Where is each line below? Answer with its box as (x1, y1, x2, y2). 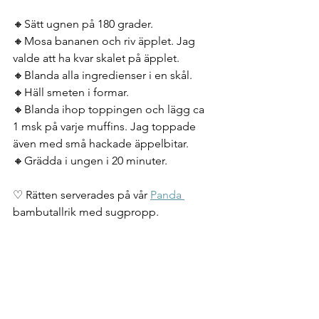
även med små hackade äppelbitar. (13, 136, 189, 150)
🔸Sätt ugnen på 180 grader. (13, 16, 153, 31)
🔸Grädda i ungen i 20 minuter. (13, 153, 167, 167)
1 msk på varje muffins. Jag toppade (13, 119, 199, 133)
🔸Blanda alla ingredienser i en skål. (13, 68, 192, 82)
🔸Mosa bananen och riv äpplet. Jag (13, 33, 198, 48)
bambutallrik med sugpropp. (13, 204, 159, 219)
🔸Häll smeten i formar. (13, 85, 129, 99)
